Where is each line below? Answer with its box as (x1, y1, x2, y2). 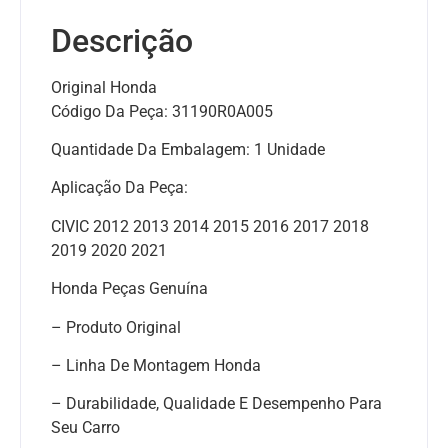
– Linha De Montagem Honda (51, 356, 261, 376)
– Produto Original (51, 317, 181, 337)
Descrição (51, 21, 193, 60)
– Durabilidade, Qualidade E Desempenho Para (51, 394, 382, 414)
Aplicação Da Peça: (51, 178, 188, 198)
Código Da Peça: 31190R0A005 (51, 101, 273, 121)
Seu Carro (51, 418, 120, 438)
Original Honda (51, 77, 157, 97)
